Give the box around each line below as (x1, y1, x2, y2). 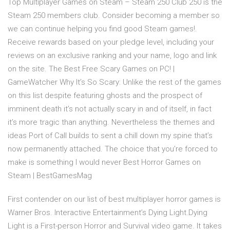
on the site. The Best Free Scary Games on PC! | (8, 64, 175, 74)
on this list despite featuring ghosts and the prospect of (8, 91, 202, 101)
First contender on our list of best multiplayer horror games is (8, 195, 221, 204)
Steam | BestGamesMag (8, 171, 92, 181)
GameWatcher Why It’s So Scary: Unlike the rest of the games (8, 78, 221, 87)
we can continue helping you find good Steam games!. (8, 24, 197, 34)
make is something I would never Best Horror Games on (8, 158, 201, 167)
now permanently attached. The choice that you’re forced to (8, 144, 218, 154)
